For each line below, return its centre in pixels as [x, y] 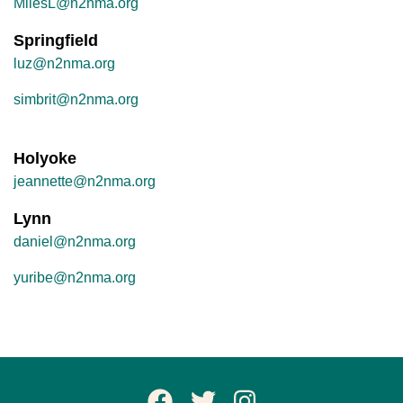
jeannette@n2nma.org [85, 182]
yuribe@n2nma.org [75, 278]
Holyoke [45, 159]
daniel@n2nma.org [75, 242]
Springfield [56, 41]
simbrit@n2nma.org [76, 100]
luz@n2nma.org [64, 64]
